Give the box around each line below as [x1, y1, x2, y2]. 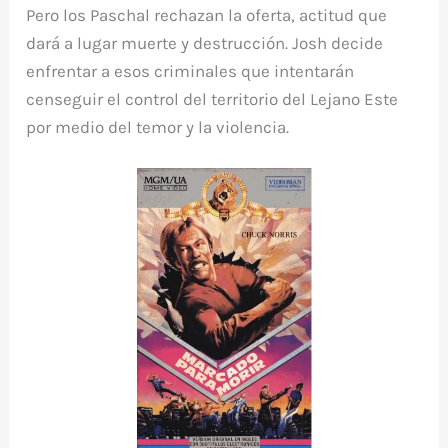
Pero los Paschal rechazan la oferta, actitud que [26, 5, 388, 26]
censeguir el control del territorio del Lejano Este [26, 89, 399, 110]
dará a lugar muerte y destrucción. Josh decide [26, 33, 384, 54]
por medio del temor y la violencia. [26, 117, 290, 138]
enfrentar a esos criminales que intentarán [26, 61, 355, 82]
